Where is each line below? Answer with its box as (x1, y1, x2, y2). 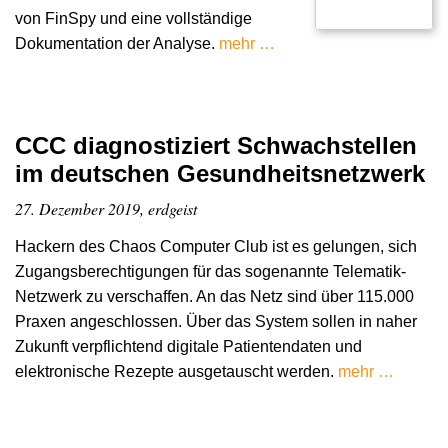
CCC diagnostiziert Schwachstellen (15, 132, 417, 160)
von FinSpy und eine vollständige (15, 10, 252, 28)
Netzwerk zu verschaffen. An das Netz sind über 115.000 (15, 287, 414, 305)
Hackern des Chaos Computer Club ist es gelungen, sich (15, 237, 417, 255)
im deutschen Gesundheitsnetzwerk (15, 160, 425, 188)
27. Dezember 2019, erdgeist (15, 198, 197, 220)
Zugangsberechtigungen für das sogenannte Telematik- (15, 262, 406, 280)
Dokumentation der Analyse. (15, 35, 219, 53)
